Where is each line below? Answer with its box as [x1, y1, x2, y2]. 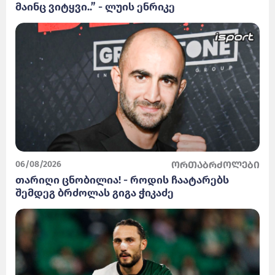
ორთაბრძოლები [171, 158, 260, 171]
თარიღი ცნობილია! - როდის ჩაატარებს [15, 173, 229, 187]
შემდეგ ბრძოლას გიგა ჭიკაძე [15, 186, 174, 199]
